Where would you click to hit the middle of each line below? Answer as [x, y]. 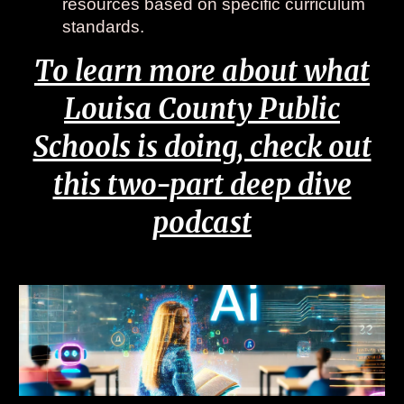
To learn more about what [202, 71]
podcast [202, 223]
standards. [104, 27]
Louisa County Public [202, 109]
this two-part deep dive [202, 185]
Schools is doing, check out [202, 147]
